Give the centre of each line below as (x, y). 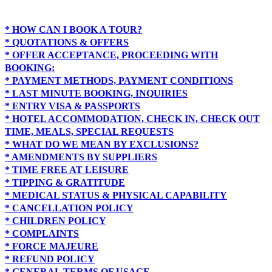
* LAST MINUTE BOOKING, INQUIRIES (96, 93)
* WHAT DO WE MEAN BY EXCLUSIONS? (102, 144)
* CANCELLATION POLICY (69, 208)
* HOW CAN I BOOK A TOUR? (73, 29)
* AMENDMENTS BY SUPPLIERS (81, 157)
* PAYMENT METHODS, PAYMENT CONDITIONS (119, 80)
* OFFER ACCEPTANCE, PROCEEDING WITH (111, 55)
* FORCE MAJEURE (52, 246)
